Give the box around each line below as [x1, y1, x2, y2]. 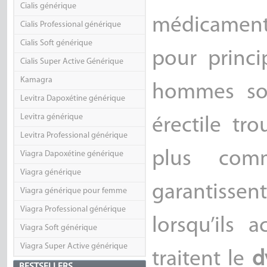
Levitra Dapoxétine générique [20, 94, 125, 104]
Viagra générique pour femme [20, 187, 127, 196]
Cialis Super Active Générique [20, 57, 123, 67]
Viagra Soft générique [20, 223, 97, 233]
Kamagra [20, 76, 52, 85]
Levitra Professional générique [20, 131, 128, 141]
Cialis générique [20, 2, 76, 11]
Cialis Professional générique [20, 20, 121, 30]
